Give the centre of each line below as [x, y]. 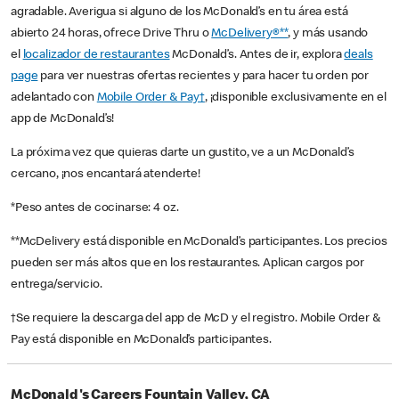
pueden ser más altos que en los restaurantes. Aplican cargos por [187, 264]
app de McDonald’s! [63, 120]
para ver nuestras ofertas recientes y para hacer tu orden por [204, 77]
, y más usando [328, 34]
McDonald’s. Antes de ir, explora [257, 56]
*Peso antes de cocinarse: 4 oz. [96, 209]
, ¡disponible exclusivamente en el [295, 98]
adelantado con [54, 98]
